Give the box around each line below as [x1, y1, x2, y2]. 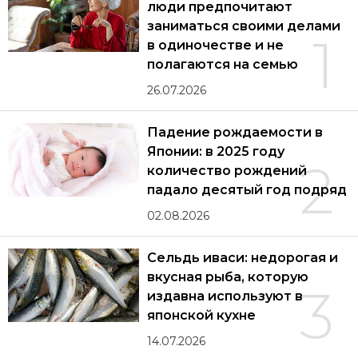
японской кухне [147, 307, 257, 323]
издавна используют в [147, 288, 303, 304]
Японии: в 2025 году [147, 143, 284, 159]
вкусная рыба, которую [147, 268, 308, 284]
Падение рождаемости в [147, 124, 323, 140]
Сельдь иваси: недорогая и [147, 249, 338, 265]
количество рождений [147, 162, 307, 178]
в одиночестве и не [147, 37, 284, 53]
